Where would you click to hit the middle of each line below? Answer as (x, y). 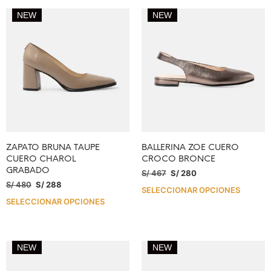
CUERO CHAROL (41, 160)
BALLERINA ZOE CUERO (190, 148)
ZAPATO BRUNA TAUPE (53, 148)
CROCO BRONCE (178, 160)
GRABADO (28, 171)
